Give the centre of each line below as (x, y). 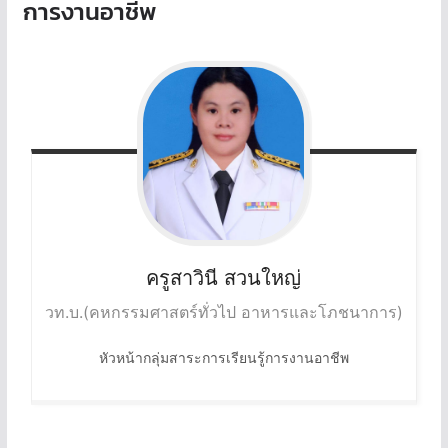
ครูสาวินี (182, 278)
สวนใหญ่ (263, 278)
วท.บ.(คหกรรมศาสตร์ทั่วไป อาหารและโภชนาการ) (223, 312)
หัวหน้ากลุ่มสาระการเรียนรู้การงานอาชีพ (223, 358)
